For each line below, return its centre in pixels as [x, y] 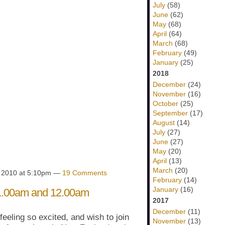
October [165, 103]
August [164, 123]
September [170, 113]
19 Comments [85, 173]
